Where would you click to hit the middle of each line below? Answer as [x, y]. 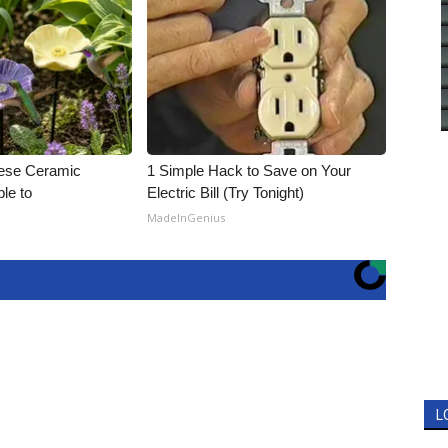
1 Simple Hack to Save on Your [249, 170]
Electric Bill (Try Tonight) [226, 192]
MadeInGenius [186, 217]
